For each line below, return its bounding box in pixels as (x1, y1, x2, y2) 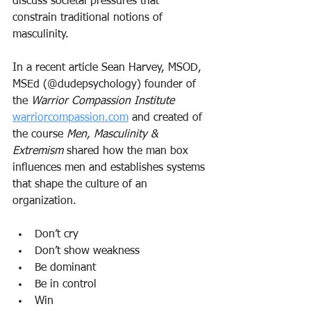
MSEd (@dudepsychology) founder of (12, 79, 199, 91)
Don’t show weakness (35, 246, 140, 258)
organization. (12, 196, 80, 208)
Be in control (35, 279, 96, 291)
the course (12, 129, 67, 141)
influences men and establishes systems (12, 162, 208, 174)
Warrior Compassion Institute (31, 96, 174, 108)
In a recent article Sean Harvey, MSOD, (12, 62, 205, 74)
